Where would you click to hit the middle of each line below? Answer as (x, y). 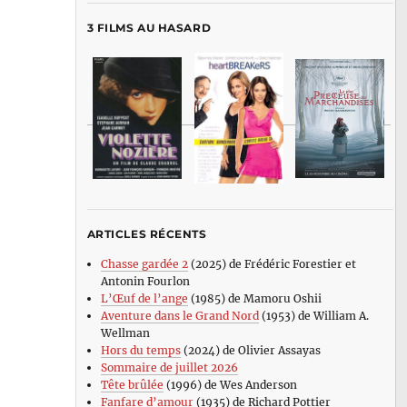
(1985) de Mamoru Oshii (254, 299)
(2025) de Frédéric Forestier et (272, 264)
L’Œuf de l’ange (144, 299)
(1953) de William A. (313, 316)
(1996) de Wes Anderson (230, 385)
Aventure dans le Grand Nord (179, 316)
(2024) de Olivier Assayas (250, 351)
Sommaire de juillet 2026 (169, 368)
